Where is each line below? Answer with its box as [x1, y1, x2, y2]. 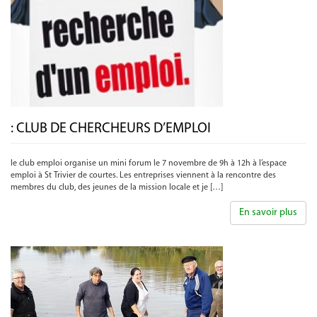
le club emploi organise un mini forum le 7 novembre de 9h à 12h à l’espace [11, 159, 287, 168]
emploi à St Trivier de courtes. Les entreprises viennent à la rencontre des [11, 171, 276, 180]
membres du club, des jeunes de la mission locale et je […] [11, 183, 223, 192]
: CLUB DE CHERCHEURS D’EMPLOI [11, 122, 211, 136]
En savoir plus [239, 207, 297, 218]
